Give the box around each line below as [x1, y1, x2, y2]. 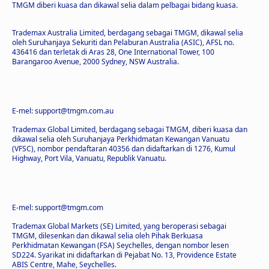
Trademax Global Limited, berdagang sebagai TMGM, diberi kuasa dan [12, 124, 247, 134]
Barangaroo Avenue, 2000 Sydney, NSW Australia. [12, 56, 179, 67]
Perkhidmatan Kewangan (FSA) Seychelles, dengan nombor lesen [12, 240, 229, 250]
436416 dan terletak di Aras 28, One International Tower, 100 [12, 46, 214, 57]
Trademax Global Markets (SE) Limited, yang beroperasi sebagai [12, 220, 226, 231]
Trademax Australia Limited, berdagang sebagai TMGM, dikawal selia [12, 27, 243, 38]
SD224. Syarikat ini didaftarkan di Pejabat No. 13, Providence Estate [12, 249, 237, 260]
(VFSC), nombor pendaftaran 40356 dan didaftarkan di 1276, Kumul [12, 143, 235, 154]
